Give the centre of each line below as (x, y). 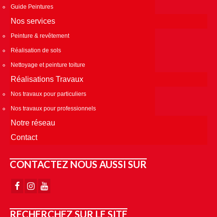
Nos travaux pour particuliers (48, 94)
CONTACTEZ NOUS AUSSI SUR (78, 164)
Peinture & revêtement (40, 36)
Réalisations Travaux (47, 79)
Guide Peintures (32, 7)
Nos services (33, 21)
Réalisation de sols (36, 50)
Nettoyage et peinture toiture (48, 65)
